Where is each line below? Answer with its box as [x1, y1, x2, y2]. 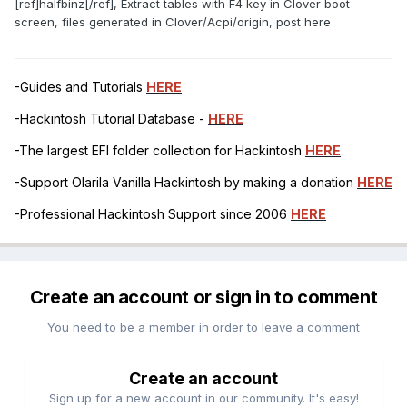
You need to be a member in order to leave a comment [47, 319, 360, 334]
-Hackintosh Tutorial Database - [15, 110, 208, 126]
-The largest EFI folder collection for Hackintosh [15, 142, 305, 158]
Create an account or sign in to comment [29, 285, 378, 308]
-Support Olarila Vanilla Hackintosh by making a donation [15, 174, 357, 190]
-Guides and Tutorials [15, 78, 146, 94]
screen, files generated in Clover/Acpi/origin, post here [15, 14, 331, 29]
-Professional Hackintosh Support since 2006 [15, 205, 291, 222]
